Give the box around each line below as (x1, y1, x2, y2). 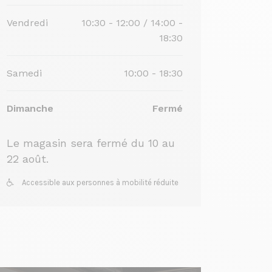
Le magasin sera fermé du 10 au (7, 137, 175, 149)
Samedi (7, 67, 42, 79)
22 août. (7, 152, 49, 165)
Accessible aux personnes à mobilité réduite (20, 178, 178, 187)
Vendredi (7, 17, 48, 29)
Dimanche (7, 103, 53, 114)
